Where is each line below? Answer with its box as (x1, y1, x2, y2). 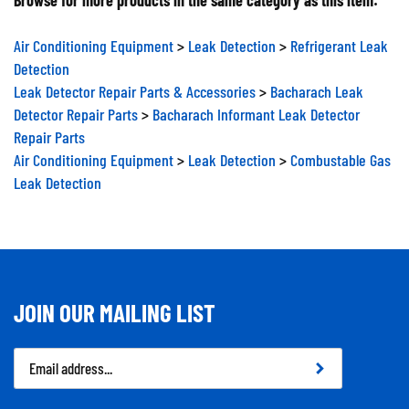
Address (13, 363, 61, 383)
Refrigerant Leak (290, 28, 388, 48)
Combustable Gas (290, 142, 391, 163)
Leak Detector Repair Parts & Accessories (14, 74, 256, 94)
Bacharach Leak (270, 74, 363, 94)
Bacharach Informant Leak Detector (152, 97, 360, 117)
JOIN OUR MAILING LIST (14, 290, 215, 320)
